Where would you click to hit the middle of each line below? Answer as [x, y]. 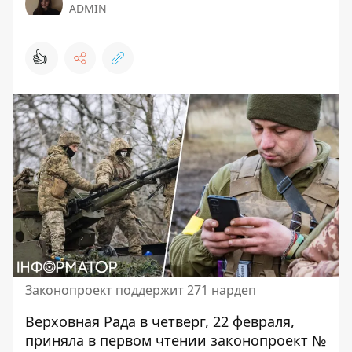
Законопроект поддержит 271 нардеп [141, 290]
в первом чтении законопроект [198, 340]
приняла [57, 340]
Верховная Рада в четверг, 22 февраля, [160, 321]
